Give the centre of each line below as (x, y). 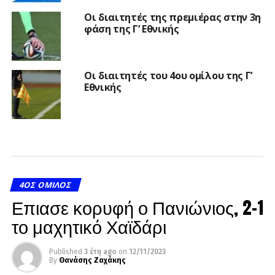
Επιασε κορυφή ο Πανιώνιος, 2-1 (137, 207)
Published (65, 252)
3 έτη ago (100, 252)
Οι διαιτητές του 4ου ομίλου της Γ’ (168, 76)
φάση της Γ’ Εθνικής (131, 29)
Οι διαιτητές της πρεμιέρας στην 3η (172, 17)
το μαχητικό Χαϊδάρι (89, 227)
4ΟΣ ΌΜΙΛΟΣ (46, 185)
